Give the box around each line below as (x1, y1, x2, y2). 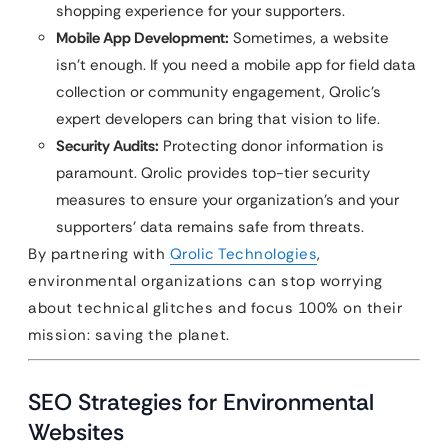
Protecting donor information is (159, 136, 384, 156)
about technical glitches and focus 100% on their (28, 298, 402, 318)
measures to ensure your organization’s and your (56, 190, 399, 210)
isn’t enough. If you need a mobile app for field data (56, 55, 416, 75)
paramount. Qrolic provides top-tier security (56, 163, 370, 183)
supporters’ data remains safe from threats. (56, 217, 364, 237)
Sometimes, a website (229, 28, 389, 48)
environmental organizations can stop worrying (28, 271, 383, 291)
